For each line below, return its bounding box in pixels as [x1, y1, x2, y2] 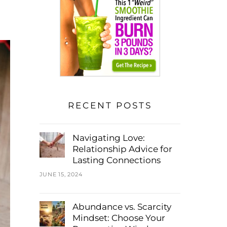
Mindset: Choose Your [72, 212, 165, 223]
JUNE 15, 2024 [39, 171, 83, 178]
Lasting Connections [72, 155, 161, 165]
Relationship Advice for [72, 143, 172, 154]
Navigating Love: [72, 132, 145, 143]
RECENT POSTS [67, 100, 152, 111]
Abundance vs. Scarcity [72, 201, 171, 212]
